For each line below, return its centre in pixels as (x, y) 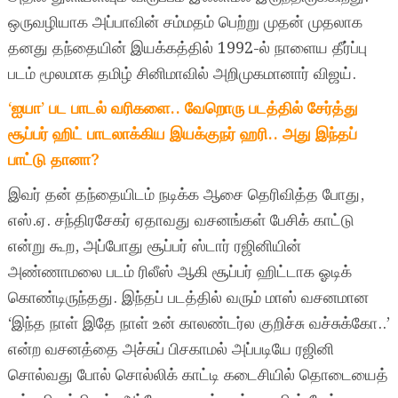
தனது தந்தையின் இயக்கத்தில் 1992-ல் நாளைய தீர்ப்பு (187, 48)
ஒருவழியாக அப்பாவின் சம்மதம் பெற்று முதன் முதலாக (185, 23)
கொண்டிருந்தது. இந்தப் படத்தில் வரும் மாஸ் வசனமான (188, 298)
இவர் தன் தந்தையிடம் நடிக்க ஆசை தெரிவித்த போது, (186, 195)
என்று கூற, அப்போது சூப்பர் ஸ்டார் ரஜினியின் (154, 247)
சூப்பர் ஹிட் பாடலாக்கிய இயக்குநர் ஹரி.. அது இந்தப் (182, 135)
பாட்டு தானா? (53, 160)
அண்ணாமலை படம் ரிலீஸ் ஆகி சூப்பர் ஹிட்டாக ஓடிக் (179, 272)
